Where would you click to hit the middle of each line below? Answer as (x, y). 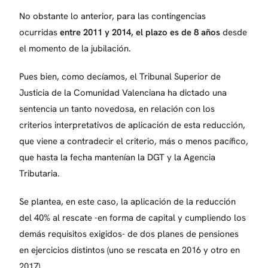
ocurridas (40, 32)
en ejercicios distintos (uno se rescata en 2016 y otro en (130, 250)
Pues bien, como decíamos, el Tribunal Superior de (120, 76)
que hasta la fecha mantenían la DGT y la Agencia (118, 157)
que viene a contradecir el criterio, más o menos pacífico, (134, 141)
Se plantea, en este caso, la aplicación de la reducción (128, 201)
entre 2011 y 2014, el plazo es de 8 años (140, 32)
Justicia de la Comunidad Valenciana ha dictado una (123, 92)
